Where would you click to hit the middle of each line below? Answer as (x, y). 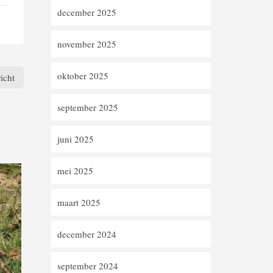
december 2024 (87, 234)
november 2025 (87, 44)
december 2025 (87, 12)
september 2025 (87, 107)
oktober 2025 (83, 76)
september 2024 (87, 266)
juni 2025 (75, 139)
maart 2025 (79, 202)
